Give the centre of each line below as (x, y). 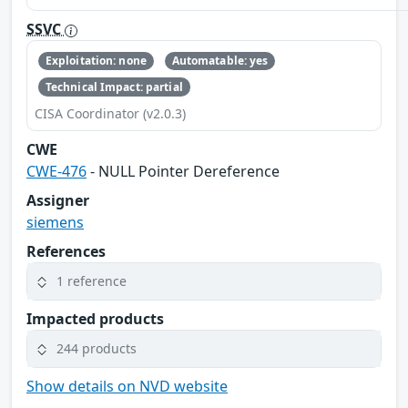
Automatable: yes (220, 61)
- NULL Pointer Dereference (183, 171)
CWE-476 (56, 171)
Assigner (58, 200)
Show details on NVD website (127, 386)
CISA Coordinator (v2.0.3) (110, 113)
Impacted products (95, 318)
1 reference (92, 281)
